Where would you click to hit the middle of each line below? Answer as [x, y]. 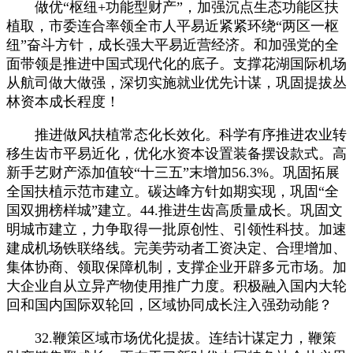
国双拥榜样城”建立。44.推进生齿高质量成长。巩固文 [175, 210]
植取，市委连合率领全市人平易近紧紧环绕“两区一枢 [173, 26]
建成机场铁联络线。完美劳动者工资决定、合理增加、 [176, 248]
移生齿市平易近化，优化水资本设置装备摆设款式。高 [176, 153]
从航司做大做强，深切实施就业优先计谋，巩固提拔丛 [176, 82]
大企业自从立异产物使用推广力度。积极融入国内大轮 [176, 286]
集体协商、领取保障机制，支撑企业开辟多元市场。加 [176, 267]
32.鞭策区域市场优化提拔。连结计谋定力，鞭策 [171, 338]
